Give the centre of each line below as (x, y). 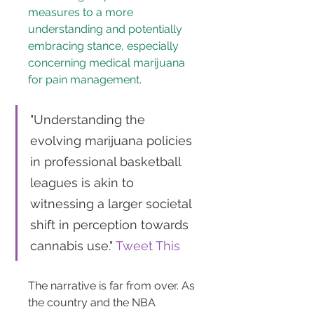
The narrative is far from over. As (113, 286)
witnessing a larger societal (112, 204)
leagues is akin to (84, 183)
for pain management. (85, 80)
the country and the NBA (93, 303)
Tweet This (148, 246)
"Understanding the (89, 120)
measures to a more (82, 13)
